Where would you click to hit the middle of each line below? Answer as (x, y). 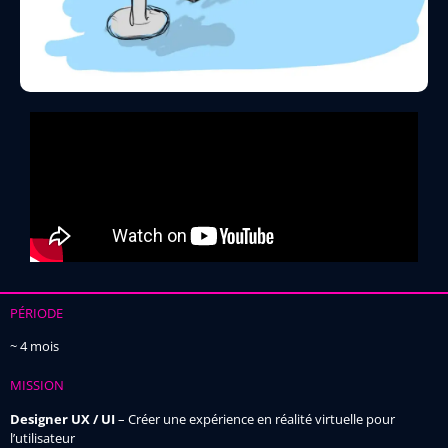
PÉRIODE (36, 312)
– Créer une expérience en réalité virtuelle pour (255, 418)
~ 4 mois (34, 346)
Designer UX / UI (62, 418)
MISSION (37, 385)
